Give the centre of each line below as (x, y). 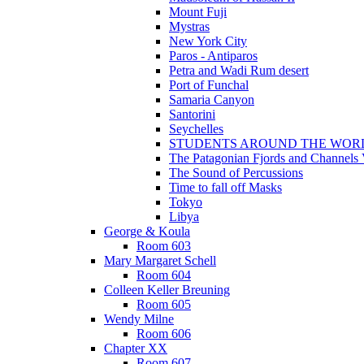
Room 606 (164, 334)
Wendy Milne (139, 319)
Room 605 (164, 304)
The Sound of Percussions (236, 173)
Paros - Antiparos (213, 56)
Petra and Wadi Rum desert (239, 70)
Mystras (189, 26)
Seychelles (196, 129)
